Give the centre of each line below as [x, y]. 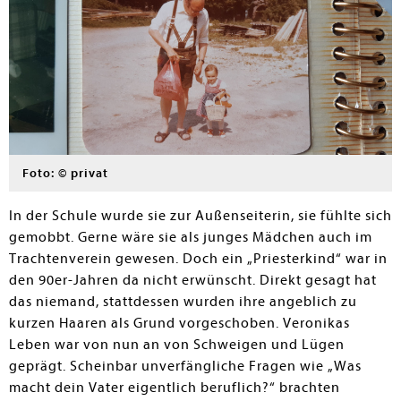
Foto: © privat [65, 173]
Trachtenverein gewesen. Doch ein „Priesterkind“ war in [198, 259]
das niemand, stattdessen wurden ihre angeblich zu [183, 302]
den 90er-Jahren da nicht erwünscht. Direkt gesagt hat [193, 280]
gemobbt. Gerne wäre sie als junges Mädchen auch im [191, 237]
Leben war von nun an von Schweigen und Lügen [177, 345]
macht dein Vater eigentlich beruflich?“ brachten [175, 388]
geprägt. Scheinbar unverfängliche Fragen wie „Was [185, 366]
